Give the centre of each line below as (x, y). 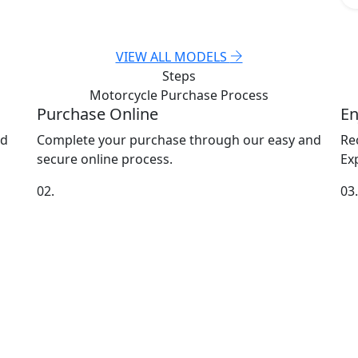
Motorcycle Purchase (155, 95)
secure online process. (105, 159)
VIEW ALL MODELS (173, 57)
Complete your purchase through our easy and (179, 140)
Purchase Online (97, 114)
